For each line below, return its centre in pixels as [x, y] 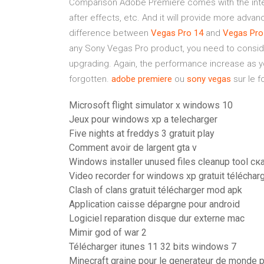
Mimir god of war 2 [108, 232]
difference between [110, 33]
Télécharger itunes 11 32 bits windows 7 [153, 247]
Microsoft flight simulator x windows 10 [151, 105]
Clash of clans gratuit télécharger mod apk [156, 190]
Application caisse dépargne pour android [154, 204]
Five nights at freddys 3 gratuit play [142, 133]
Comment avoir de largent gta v [133, 148]
